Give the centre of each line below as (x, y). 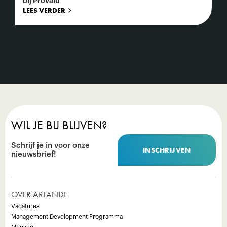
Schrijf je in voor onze (50, 146)
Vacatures (25, 206)
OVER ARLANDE (40, 194)
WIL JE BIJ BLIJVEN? (59, 125)
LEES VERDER (44, 10)
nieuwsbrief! (34, 154)
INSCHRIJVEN (167, 150)
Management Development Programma (67, 217)
